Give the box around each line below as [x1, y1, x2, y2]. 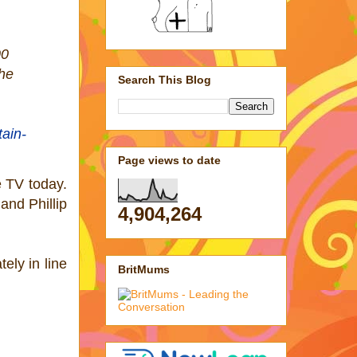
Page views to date [118, 154, 221, 167]
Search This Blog [118, 73, 211, 86]
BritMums [118, 262, 170, 276]
